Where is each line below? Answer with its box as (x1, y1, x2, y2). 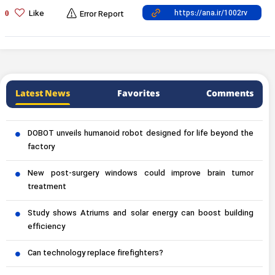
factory (28, 141, 55, 153)
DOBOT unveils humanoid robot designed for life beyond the (28, 127, 254, 140)
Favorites (117, 87, 160, 101)
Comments (206, 87, 254, 101)
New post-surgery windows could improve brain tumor (28, 167, 254, 180)
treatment (28, 180, 66, 193)
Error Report (80, 8, 124, 21)
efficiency (28, 220, 65, 233)
